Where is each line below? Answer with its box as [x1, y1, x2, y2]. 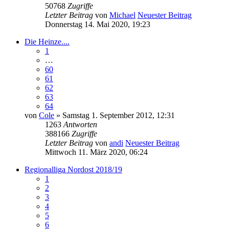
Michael [109, 10, 135, 19]
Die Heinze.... [25, 37, 70, 46]
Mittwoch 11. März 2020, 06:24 [45, 147, 148, 156]
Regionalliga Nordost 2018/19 [25, 165, 122, 174]
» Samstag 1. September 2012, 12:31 [54, 110, 175, 120]
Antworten [63, 120, 97, 129]
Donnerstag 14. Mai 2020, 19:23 [45, 19, 150, 29]
